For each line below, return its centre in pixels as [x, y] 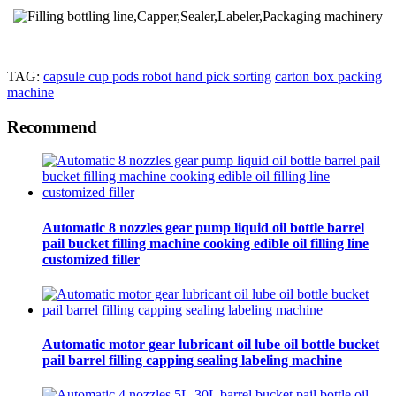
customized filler [91, 259]
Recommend [52, 126]
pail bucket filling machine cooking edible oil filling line [206, 243]
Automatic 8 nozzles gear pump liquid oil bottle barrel [203, 227]
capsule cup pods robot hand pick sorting [157, 76]
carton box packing [328, 76]
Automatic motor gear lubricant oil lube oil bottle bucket [211, 345]
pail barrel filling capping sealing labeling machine [192, 361]
